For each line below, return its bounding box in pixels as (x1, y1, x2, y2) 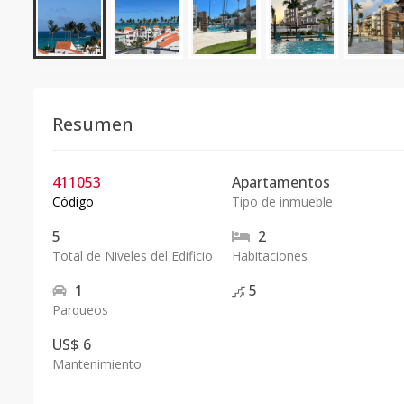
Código (52, 193, 94, 210)
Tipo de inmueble (231, 193, 333, 210)
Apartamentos (231, 172, 330, 192)
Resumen (52, 112, 133, 136)
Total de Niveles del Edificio (52, 247, 213, 264)
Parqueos (52, 301, 108, 318)
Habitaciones (231, 247, 308, 264)
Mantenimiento (52, 355, 142, 372)
